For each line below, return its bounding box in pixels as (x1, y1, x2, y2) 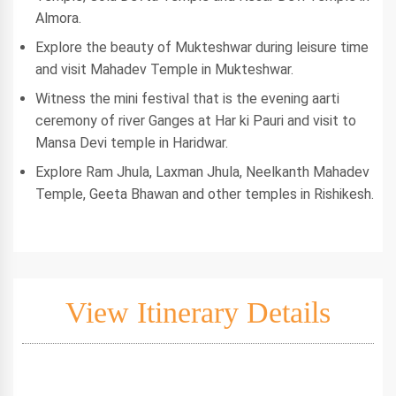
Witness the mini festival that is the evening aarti (35, 90, 339, 107)
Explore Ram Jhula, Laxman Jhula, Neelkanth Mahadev (35, 164, 369, 180)
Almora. (35, 10, 81, 27)
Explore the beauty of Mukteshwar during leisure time (35, 39, 369, 56)
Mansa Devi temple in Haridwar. (35, 134, 228, 151)
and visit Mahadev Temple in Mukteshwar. (35, 61, 293, 78)
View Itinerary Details (65, 296, 331, 329)
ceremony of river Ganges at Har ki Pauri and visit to (35, 112, 356, 129)
